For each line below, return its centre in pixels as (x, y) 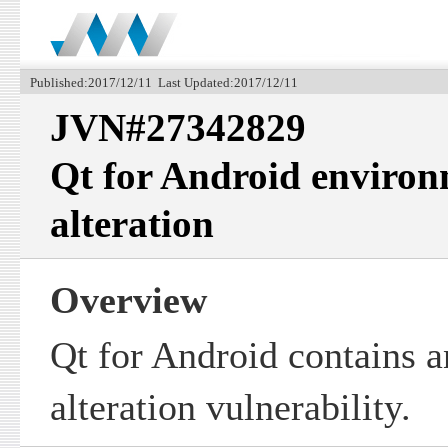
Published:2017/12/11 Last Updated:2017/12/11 (163, 82)
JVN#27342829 (177, 128)
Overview (128, 300)
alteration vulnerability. (230, 408)
